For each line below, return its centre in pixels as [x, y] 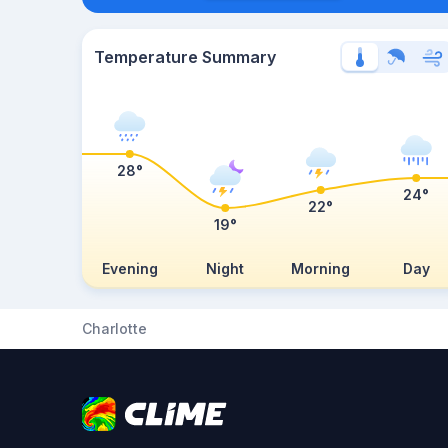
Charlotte [114, 328]
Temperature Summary [185, 57]
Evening [129, 268]
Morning [321, 268]
